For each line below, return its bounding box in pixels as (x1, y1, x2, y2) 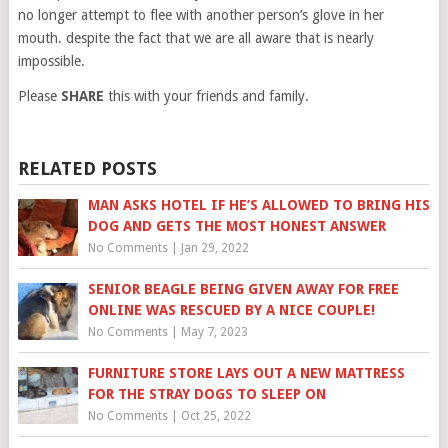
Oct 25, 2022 (180, 408, 251, 423)
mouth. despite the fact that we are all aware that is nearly (17, 29, 374, 46)
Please (17, 87, 61, 104)
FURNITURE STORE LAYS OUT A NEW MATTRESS (87, 364, 405, 381)
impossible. (17, 52, 85, 69)
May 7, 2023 (180, 324, 248, 339)
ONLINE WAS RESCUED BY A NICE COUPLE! (87, 301, 375, 318)
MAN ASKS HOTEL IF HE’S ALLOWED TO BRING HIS (87, 196, 430, 213)
